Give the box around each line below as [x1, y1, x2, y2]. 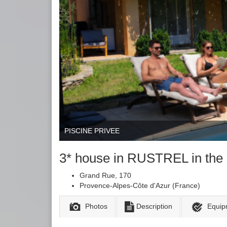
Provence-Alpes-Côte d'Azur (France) [80, 181, 200, 190]
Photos [85, 202, 107, 210]
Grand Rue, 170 [80, 171, 131, 179]
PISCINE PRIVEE [64, 127, 120, 135]
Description [136, 202, 172, 210]
